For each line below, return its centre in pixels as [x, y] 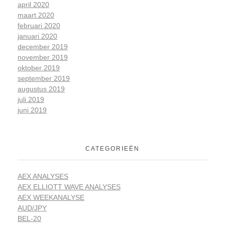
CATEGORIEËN [113, 149]
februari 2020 [39, 26]
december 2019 [43, 47]
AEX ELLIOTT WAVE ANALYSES [69, 187]
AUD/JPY [32, 208]
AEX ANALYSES [43, 177]
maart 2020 [36, 15]
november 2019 [43, 58]
